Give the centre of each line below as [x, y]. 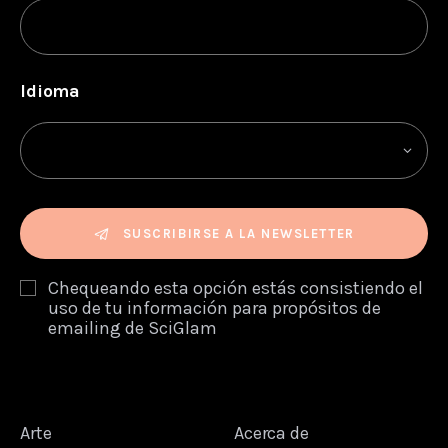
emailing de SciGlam [132, 328]
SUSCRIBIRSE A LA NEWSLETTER [238, 234]
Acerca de [271, 433]
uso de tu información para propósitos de [214, 308]
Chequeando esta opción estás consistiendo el [235, 288]
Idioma [50, 92]
